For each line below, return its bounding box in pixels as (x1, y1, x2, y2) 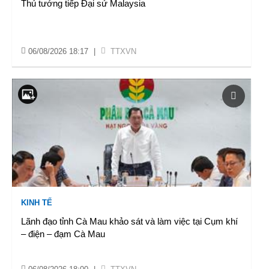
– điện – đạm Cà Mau (21, 229, 105, 239)
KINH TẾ (21, 198, 52, 207)
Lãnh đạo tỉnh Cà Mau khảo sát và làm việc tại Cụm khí (21, 216, 238, 226)
